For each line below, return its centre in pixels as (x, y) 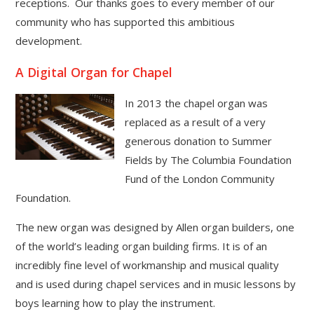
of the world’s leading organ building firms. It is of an (142, 246)
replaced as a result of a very (195, 122)
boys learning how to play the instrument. (116, 303)
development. (49, 41)
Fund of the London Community (199, 179)
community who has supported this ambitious (125, 22)
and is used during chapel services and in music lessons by (156, 284)
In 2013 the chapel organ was (196, 103)
